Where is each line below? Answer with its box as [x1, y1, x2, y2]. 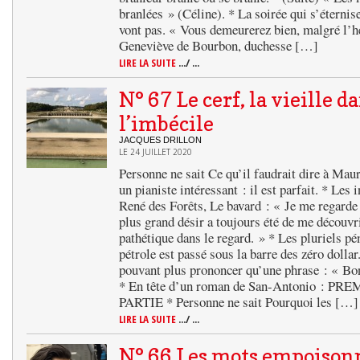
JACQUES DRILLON [119, 135, 202, 145]
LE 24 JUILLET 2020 [119, 146, 192, 157]
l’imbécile [119, 112, 214, 136]
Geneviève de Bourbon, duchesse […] [119, 36, 318, 55]
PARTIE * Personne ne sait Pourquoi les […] [119, 292, 358, 311]
